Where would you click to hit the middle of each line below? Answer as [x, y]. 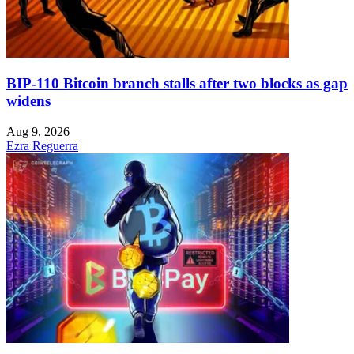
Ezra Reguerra [42, 145]
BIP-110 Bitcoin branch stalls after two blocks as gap [177, 84]
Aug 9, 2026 [38, 131]
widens [28, 101]
